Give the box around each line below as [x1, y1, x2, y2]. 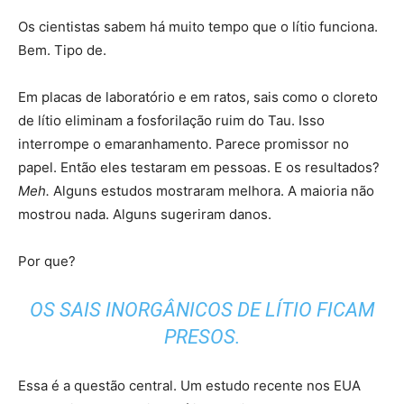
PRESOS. [163, 326, 241, 349]
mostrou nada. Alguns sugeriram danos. [18, 206, 271, 224]
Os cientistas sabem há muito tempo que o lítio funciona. [18, 18, 378, 36]
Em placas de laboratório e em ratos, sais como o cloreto [18, 88, 378, 106]
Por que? [18, 252, 76, 271]
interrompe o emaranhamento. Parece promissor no [18, 135, 349, 153]
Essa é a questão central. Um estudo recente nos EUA [18, 377, 361, 395]
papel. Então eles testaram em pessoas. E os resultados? [18, 159, 380, 177]
